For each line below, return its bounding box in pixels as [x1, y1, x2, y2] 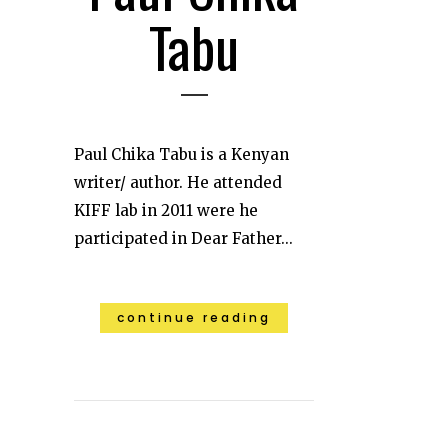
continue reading [117, 308, 271, 326]
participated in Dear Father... [74, 228, 293, 248]
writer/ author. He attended [74, 172, 282, 192]
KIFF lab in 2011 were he [74, 200, 258, 220]
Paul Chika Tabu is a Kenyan [74, 144, 289, 164]
